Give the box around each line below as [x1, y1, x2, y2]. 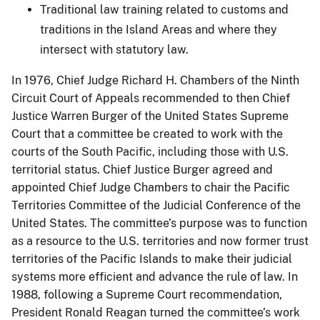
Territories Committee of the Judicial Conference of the [11, 198, 301, 212]
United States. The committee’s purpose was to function [11, 216, 307, 230]
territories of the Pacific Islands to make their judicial [11, 251, 292, 266]
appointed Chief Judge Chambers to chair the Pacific [11, 180, 290, 194]
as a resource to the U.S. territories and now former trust [11, 234, 309, 248]
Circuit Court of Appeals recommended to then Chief [11, 91, 290, 105]
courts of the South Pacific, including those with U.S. [11, 144, 289, 159]
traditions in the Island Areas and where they [40, 22, 277, 36]
